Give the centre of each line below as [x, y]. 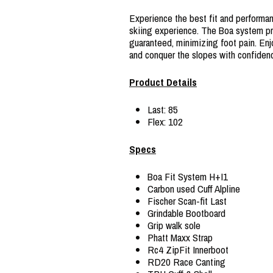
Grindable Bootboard [186, 213]
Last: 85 [163, 109]
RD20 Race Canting [186, 261]
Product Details [163, 82]
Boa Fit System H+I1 [188, 176]
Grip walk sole [174, 225]
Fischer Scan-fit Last [187, 200]
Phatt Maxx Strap [180, 237]
